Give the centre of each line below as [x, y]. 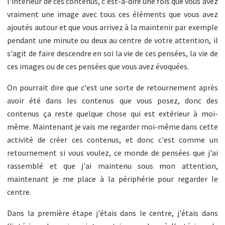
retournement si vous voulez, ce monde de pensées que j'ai [113, 152]
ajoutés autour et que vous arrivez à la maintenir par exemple [113, 27]
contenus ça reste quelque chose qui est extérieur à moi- [113, 113]
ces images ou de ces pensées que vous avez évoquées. [98, 66]
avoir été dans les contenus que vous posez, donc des [113, 100]
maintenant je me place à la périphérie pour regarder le [113, 179]
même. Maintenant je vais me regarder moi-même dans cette [113, 126]
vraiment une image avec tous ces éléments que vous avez [113, 14]
